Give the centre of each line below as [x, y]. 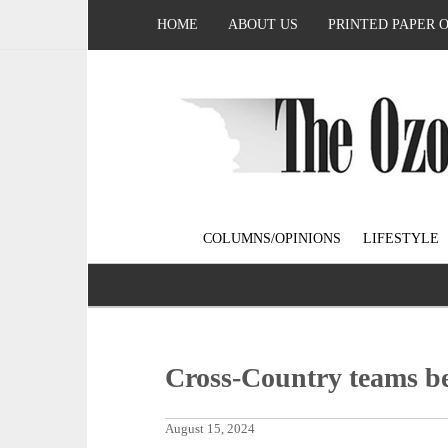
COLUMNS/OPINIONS [271, 239]
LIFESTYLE [400, 239]
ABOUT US [263, 24]
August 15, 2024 [210, 429]
